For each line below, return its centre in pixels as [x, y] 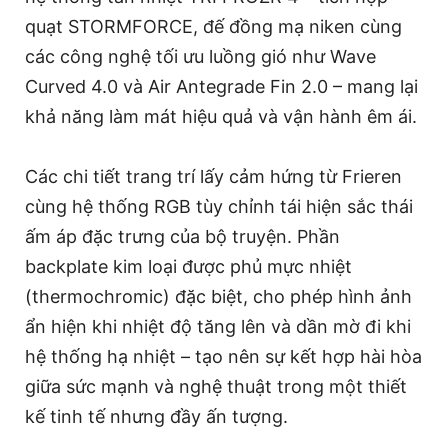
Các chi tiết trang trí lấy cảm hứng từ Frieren [213, 177]
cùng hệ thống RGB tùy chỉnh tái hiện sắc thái [219, 207]
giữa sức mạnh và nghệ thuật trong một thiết [216, 387]
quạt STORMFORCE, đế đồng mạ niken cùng [213, 27]
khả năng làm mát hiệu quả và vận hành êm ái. [221, 117]
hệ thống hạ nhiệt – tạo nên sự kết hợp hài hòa [223, 357]
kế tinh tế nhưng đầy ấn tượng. [156, 417]
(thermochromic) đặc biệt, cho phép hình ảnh [218, 297]
